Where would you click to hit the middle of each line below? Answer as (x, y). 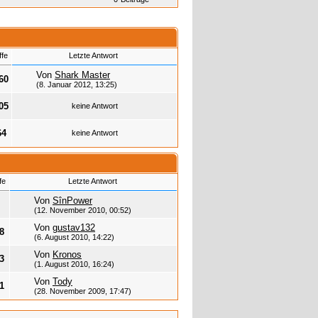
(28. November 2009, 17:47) (83, 291)
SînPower (72, 201)
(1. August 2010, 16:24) (74, 264)
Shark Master (82, 75)
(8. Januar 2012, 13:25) (77, 85)
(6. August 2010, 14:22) (74, 237)
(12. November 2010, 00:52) (83, 210)
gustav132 (74, 228)
